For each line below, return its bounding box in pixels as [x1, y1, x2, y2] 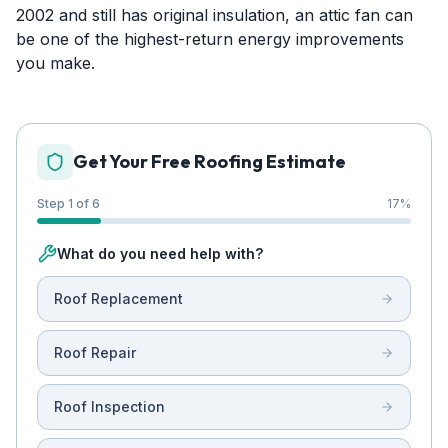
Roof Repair [54, 344, 136, 361]
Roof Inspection [54, 398, 165, 415]
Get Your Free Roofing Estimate [73, 150, 346, 173]
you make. [16, 53, 95, 73]
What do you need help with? [57, 245, 263, 262]
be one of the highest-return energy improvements [16, 29, 404, 49]
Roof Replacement [54, 290, 183, 307]
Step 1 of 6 [37, 196, 100, 211]
